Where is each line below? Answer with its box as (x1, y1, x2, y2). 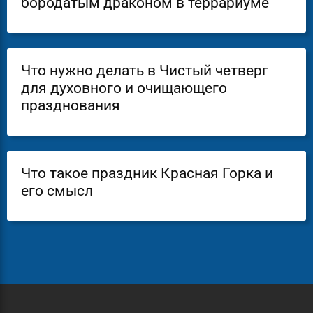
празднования (21, 97, 120, 114)
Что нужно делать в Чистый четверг (21, 62, 268, 79)
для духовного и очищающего (21, 80, 227, 96)
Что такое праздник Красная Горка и (21, 165, 273, 182)
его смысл (21, 182, 93, 199)
